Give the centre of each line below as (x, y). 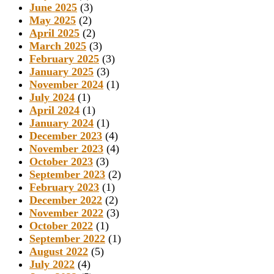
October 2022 (61, 226)
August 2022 (59, 252)
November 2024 (66, 85)
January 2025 (61, 72)
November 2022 (66, 213)
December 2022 (66, 200)
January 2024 (61, 123)
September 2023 (67, 175)
